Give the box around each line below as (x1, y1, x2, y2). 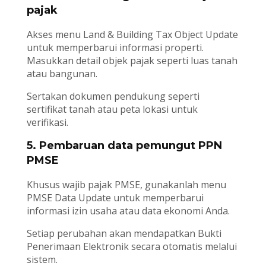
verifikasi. (26, 116, 68, 129)
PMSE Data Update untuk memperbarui (26, 191, 204, 205)
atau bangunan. (26, 67, 97, 81)
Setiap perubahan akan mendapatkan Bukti (26, 227, 221, 240)
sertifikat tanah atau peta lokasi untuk (26, 103, 198, 116)
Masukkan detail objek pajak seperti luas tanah (26, 54, 237, 68)
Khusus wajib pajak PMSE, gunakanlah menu (26, 178, 226, 192)
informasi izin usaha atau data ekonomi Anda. (26, 204, 230, 218)
